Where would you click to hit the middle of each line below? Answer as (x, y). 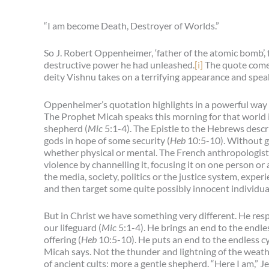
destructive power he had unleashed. (119, 65)
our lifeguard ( (73, 228)
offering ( (62, 240)
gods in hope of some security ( (107, 140)
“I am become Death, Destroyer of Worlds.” (131, 25)
